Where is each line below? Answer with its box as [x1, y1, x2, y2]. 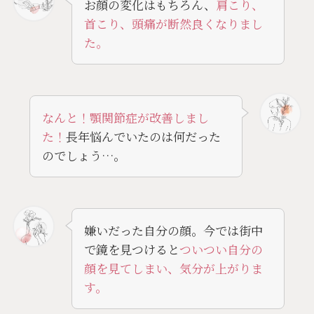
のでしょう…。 [41, 146, 125, 164]
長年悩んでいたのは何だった [65, 127, 221, 145]
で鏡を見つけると [83, 240, 179, 258]
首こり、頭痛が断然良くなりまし [83, 15, 263, 33]
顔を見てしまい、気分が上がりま [83, 259, 263, 277]
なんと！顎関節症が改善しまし [41, 108, 209, 126]
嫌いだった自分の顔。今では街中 [83, 221, 263, 239]
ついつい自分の [179, 240, 263, 258]
